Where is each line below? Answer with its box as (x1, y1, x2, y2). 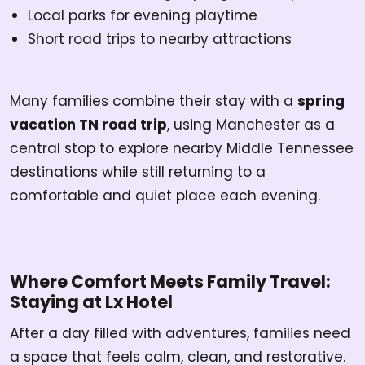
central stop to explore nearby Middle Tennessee (10, 139, 354, 159)
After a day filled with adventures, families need (10, 323, 350, 344)
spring (297, 91, 345, 112)
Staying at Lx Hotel (10, 290, 173, 314)
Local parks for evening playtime (28, 6, 257, 26)
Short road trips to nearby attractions (28, 29, 292, 50)
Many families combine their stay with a (10, 91, 297, 112)
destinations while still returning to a (10, 162, 266, 182)
